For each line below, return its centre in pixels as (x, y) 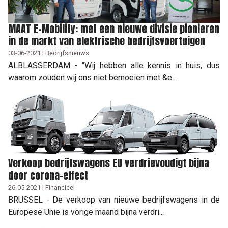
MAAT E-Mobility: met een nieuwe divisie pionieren (114, 28)
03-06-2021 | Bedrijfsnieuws (49, 53)
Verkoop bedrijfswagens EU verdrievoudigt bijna (109, 163)
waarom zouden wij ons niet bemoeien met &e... (92, 77)
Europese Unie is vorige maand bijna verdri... (86, 212)
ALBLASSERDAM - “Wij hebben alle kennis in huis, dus (114, 65)
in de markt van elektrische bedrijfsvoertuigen (107, 41)
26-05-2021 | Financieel (41, 187)
